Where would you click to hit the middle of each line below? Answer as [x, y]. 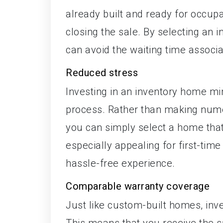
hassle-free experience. [120, 163]
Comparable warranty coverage [138, 186]
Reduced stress [102, 72]
